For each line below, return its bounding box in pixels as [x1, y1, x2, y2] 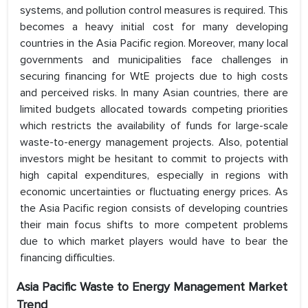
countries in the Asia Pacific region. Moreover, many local [20, 36, 288, 51]
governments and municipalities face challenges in [20, 53, 288, 67]
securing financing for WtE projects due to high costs [20, 69, 288, 84]
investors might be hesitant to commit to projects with [20, 152, 288, 166]
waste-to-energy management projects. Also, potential [20, 135, 288, 150]
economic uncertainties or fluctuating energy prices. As [20, 185, 288, 199]
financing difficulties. [20, 251, 115, 265]
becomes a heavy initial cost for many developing [20, 20, 288, 34]
